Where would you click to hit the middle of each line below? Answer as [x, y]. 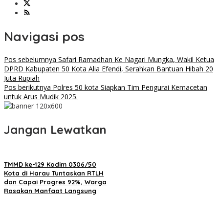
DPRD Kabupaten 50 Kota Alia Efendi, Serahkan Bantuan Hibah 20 [109, 69]
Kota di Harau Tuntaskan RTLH [54, 173]
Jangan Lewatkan [55, 130]
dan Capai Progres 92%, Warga [55, 182]
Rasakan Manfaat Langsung [50, 191]
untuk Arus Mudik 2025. [41, 97]
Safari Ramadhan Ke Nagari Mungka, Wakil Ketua [135, 60]
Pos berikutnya [27, 88]
